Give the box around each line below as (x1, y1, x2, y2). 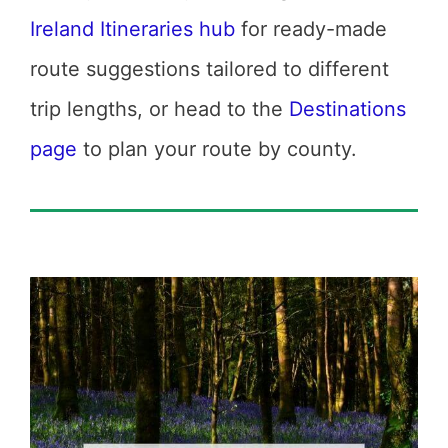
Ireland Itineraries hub (30, 17, 235, 41)
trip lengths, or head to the (30, 97, 289, 121)
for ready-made (235, 17, 387, 41)
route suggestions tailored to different (30, 57, 389, 81)
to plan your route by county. (77, 137, 357, 161)
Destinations (289, 97, 406, 121)
